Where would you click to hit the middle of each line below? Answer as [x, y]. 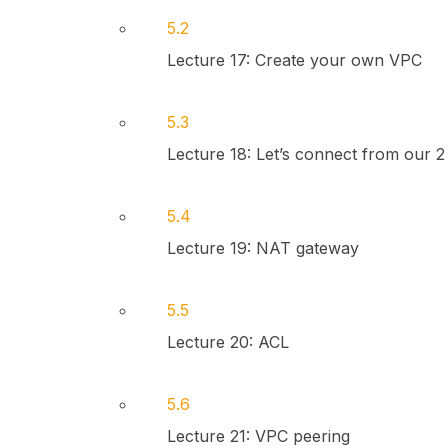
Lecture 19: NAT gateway [262, 248]
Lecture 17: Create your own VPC [294, 60]
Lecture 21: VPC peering [258, 436]
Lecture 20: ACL [227, 342]
